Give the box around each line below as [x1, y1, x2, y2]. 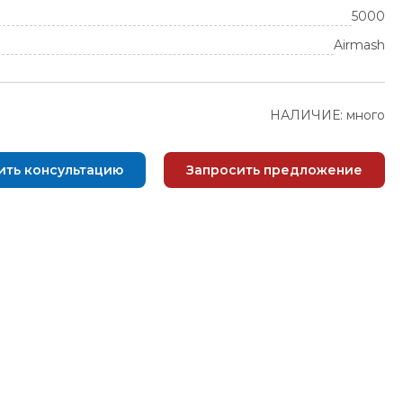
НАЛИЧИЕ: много [270, 107, 385, 123]
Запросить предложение [186, 162, 363, 178]
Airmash [334, 37, 385, 53]
